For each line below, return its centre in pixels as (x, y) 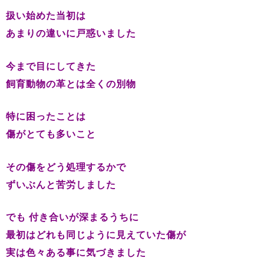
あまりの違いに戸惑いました (71, 34)
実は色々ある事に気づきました (76, 253)
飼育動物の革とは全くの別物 (71, 84)
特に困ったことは (46, 117)
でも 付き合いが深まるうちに (72, 217)
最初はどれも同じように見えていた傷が (96, 235)
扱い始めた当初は (46, 16)
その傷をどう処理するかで (66, 167)
